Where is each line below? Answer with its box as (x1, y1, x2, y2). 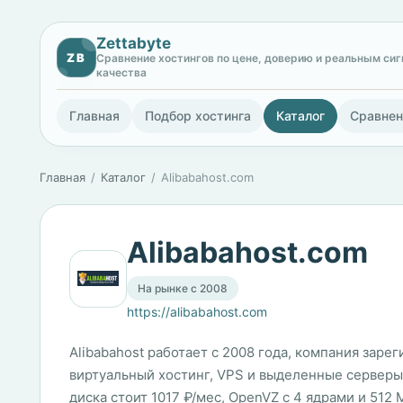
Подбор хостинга (145, 108, 251, 123)
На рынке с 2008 (138, 282, 228, 295)
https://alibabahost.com (127, 304, 267, 319)
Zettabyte (96, 34, 171, 52)
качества (96, 66, 147, 79)
